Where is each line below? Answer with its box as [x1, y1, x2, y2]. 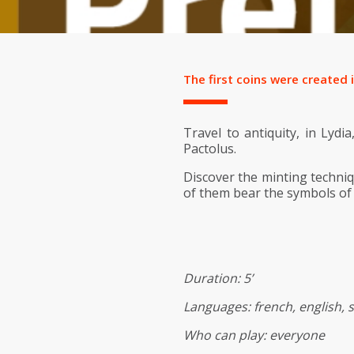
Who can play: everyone [183, 326, 325, 344]
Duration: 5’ [183, 269, 253, 287]
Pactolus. [183, 140, 236, 157]
